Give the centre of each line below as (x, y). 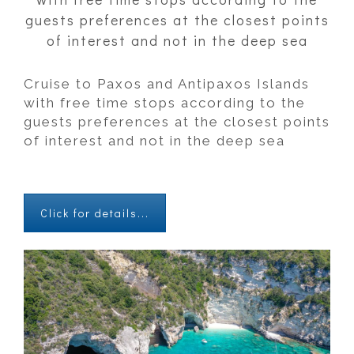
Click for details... (95, 213)
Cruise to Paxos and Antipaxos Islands (167, 84)
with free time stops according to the (165, 103)
